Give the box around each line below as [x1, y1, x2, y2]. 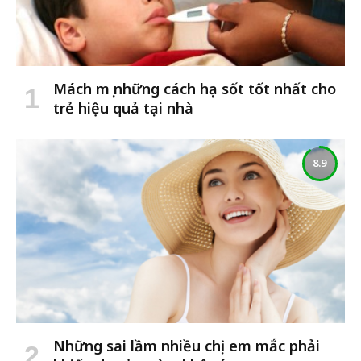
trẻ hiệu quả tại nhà [53, 98, 193, 118]
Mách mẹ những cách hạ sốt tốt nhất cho [53, 78, 336, 98]
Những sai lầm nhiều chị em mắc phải [53, 336, 320, 355]
